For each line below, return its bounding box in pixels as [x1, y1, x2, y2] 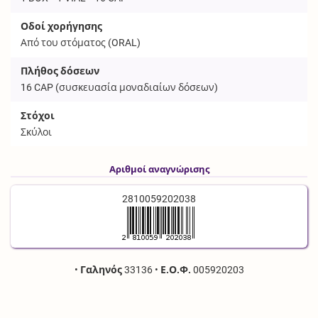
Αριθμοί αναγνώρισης [109, 163, 209, 175]
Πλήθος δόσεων [21, 65, 100, 77]
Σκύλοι [21, 126, 53, 138]
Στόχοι [21, 109, 55, 121]
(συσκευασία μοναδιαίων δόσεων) [55, 81, 219, 93]
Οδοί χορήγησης [21, 21, 103, 33]
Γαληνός [79, 263, 122, 275]
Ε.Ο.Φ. [160, 263, 191, 275]
